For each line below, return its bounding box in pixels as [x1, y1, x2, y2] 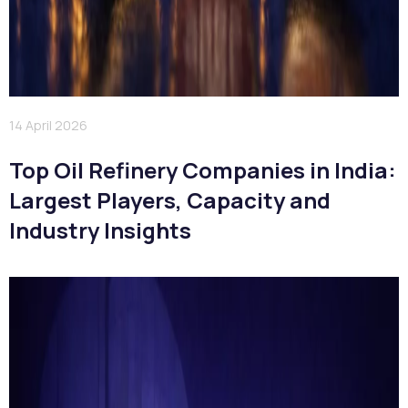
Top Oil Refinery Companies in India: [9, 154, 396, 185]
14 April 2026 [9, 116, 87, 134]
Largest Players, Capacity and [9, 184, 331, 215]
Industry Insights [9, 214, 196, 245]
